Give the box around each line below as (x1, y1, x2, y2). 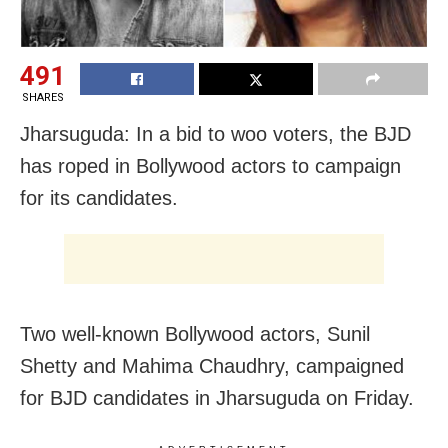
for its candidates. (20, 187, 178, 210)
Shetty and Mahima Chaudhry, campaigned (20, 355, 404, 378)
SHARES (21, 91, 64, 105)
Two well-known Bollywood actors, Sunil (20, 323, 370, 346)
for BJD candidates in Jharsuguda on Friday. (20, 387, 414, 410)
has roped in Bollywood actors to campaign (20, 155, 401, 178)
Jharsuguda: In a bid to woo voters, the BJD (20, 123, 411, 146)
